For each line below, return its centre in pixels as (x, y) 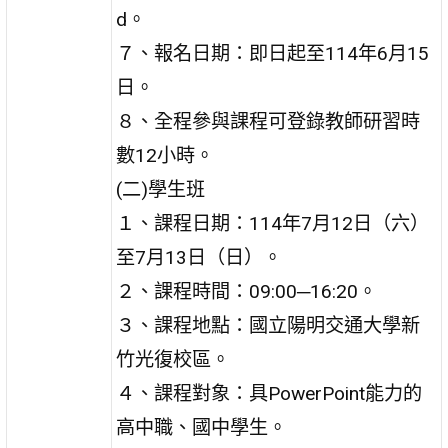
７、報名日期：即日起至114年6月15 (273, 53)
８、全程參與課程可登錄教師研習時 (268, 121)
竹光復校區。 (173, 359)
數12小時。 (165, 155)
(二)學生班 (161, 189)
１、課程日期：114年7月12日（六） (273, 223)
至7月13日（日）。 (199, 257)
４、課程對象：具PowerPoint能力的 (269, 393)
